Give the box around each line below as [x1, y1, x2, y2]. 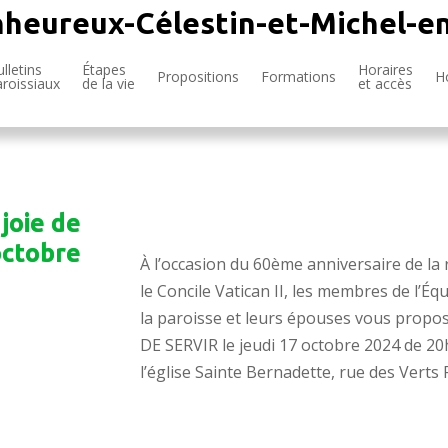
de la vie [82, 74, 135, 93]
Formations [261, 67, 336, 86]
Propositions [157, 67, 239, 86]
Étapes [82, 60, 126, 79]
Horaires [358, 60, 413, 79]
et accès [358, 74, 412, 93]
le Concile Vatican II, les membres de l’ [140, 279, 422, 302]
